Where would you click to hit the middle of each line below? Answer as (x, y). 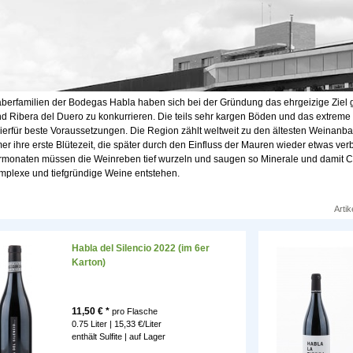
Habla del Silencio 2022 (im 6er (141, 249)
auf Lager (147, 337)
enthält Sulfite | (100, 337)
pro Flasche (134, 312)
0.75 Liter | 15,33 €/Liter (117, 324)
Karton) (89, 263)
